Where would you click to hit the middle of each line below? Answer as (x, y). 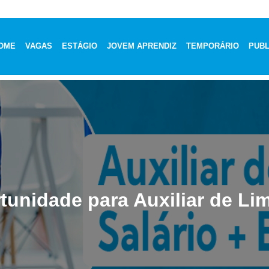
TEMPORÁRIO (213, 46)
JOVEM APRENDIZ (142, 46)
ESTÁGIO (80, 46)
